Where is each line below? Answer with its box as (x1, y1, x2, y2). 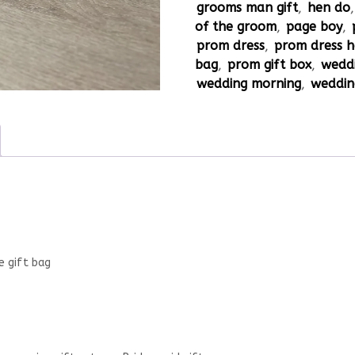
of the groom (195, 19, 277, 34)
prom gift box (227, 57, 312, 72)
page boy (286, 19, 343, 34)
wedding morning (197, 76, 302, 91)
